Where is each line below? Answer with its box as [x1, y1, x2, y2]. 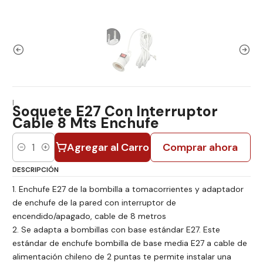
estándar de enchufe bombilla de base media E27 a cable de [12, 238, 247, 249]
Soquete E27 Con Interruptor [12, 102, 218, 121]
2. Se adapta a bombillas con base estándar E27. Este [12, 224, 220, 235]
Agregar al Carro [66, 140, 149, 154]
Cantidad [12, 148, 45, 158]
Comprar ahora [163, 140, 238, 154]
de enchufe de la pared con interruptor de [12, 197, 176, 208]
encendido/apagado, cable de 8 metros [12, 211, 166, 222]
